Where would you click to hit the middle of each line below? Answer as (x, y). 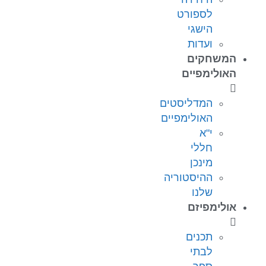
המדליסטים (186, 104)
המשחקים (212, 59)
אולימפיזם (212, 208)
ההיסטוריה (188, 178)
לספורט (195, 15)
